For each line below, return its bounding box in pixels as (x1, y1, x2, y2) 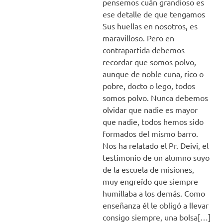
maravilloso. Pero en (102, 32, 174, 43)
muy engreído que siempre (102, 176, 198, 186)
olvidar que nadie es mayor (102, 104, 198, 114)
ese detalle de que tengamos (102, 8, 205, 19)
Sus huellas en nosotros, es (102, 20, 198, 31)
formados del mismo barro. (102, 128, 198, 138)
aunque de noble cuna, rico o (102, 68, 204, 79)
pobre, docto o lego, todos (102, 80, 195, 91)
